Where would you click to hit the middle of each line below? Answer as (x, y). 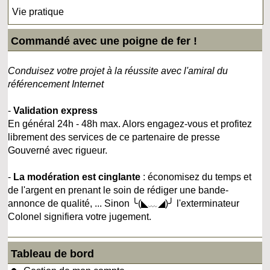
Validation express (56, 110)
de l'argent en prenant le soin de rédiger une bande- (118, 190)
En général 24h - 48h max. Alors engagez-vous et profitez (130, 124)
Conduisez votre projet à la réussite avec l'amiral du (118, 71)
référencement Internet (56, 84)
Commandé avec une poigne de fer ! (104, 41)
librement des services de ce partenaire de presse (114, 137)
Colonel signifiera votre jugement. (80, 216)
